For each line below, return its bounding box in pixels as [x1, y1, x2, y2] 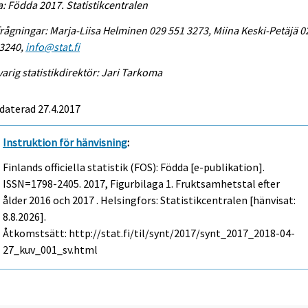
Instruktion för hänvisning [3, 135, 128, 149]
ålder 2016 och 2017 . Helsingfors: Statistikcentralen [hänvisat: [3, 193, 296, 208]
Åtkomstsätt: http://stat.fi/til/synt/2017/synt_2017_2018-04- [3, 226, 296, 241]
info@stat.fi [25, 39, 80, 54]
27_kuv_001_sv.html [3, 243, 98, 257]
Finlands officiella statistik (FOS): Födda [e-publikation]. [3, 160, 265, 175]
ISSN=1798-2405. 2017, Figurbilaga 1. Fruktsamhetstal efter [3, 177, 280, 191]
